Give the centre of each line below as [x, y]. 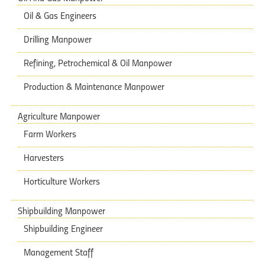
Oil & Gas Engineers [60, 16]
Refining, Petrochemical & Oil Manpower [98, 64]
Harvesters [44, 158]
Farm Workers [50, 135]
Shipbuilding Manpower [62, 211]
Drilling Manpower [58, 40]
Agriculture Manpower [59, 117]
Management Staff [59, 253]
